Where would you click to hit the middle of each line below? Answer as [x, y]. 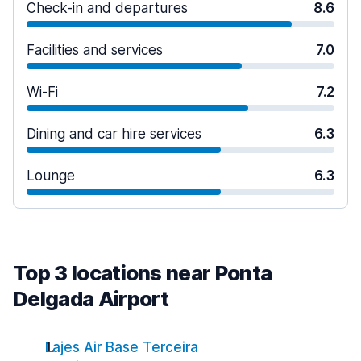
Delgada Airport [91, 299]
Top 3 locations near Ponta [143, 273]
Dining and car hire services [114, 134]
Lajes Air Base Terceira [122, 347]
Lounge [51, 176]
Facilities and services [95, 50]
